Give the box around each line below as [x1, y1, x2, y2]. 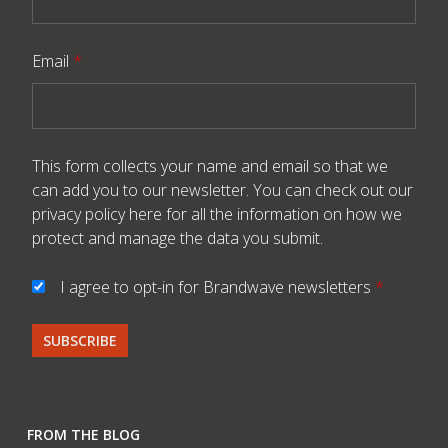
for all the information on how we [161, 203, 402, 226]
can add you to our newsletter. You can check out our [31, 179, 413, 202]
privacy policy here [31, 203, 162, 226]
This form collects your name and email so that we [31, 155, 388, 178]
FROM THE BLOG [26, 425, 140, 445]
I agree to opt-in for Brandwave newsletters [59, 276, 375, 299]
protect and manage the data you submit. [31, 227, 327, 250]
